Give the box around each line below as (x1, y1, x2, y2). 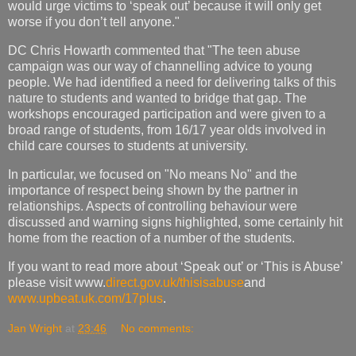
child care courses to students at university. (8, 139, 248, 153)
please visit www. (8, 275, 106, 289)
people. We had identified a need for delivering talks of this (8, 75, 336, 90)
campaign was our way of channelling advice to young (8, 60, 312, 74)
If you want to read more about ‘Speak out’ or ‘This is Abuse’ (8, 259, 342, 273)
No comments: (121, 321, 195, 335)
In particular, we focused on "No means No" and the (8, 167, 297, 181)
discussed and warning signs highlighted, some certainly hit (8, 215, 342, 229)
